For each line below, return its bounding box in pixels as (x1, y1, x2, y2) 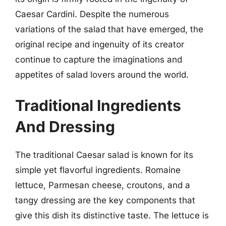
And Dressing (15, 118, 115, 136)
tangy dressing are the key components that (15, 195, 195, 205)
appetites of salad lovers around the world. (15, 69, 189, 80)
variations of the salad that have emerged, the (15, 24, 203, 34)
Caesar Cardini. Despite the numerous (15, 9, 169, 19)
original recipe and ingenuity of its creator (15, 39, 184, 49)
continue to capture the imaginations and (15, 54, 182, 65)
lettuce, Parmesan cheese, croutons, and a (15, 180, 190, 190)
